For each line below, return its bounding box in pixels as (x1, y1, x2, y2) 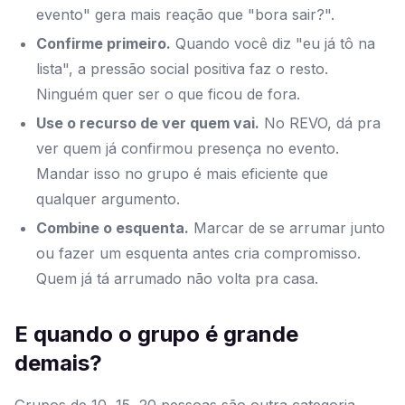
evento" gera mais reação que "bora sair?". (36, 5, 334, 24)
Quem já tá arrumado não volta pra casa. (36, 269, 318, 288)
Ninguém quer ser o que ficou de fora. (36, 85, 300, 104)
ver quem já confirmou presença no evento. (36, 139, 339, 158)
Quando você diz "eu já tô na (171, 34, 375, 53)
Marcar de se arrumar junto (189, 219, 385, 238)
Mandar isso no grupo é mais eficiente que (36, 165, 328, 184)
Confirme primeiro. (36, 34, 171, 53)
